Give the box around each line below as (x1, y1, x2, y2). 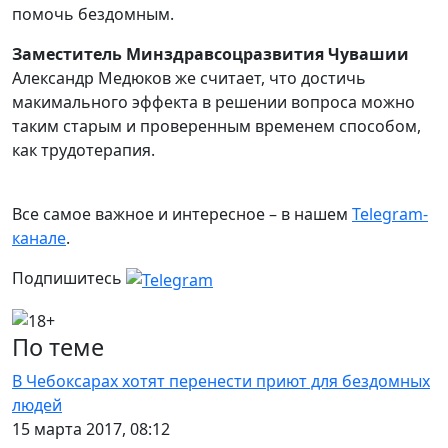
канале (12, 227, 66, 249)
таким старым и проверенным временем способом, (12, 115, 421, 137)
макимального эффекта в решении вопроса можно (12, 91, 415, 113)
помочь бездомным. (12, 3, 174, 25)
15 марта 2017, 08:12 (12, 418, 170, 441)
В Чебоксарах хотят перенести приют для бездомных (12, 370, 430, 393)
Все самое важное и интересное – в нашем (12, 203, 352, 225)
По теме (12, 331, 104, 364)
